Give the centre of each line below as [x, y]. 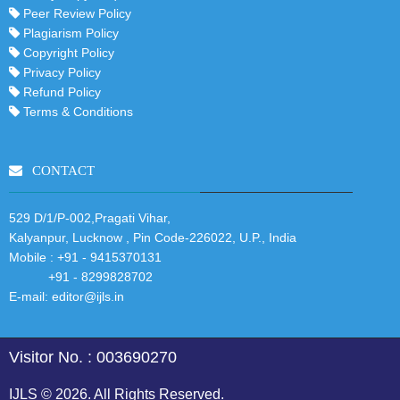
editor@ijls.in [88, 296]
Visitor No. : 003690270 [93, 357]
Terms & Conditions [76, 111]
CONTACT [62, 170]
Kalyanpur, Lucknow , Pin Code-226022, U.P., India [153, 237]
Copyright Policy [67, 52]
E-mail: [30, 296]
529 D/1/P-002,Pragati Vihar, [90, 217]
